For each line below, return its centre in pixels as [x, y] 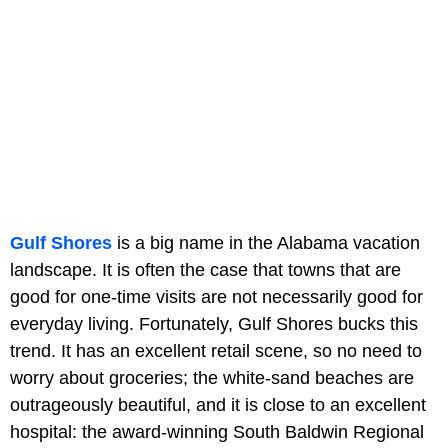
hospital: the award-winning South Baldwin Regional [217, 432]
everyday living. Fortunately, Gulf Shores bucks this [214, 324]
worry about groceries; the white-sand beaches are [212, 378]
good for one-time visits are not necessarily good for [216, 297]
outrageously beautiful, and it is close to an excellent [218, 405]
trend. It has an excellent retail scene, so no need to [216, 351]
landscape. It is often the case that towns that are [205, 270]
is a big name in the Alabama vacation [266, 243]
